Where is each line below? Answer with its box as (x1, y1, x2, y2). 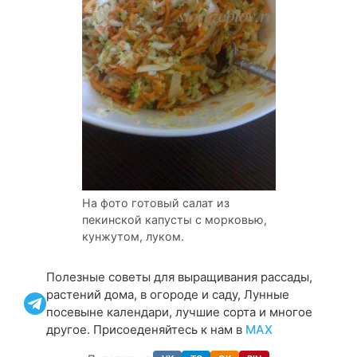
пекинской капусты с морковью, (81, 212, 267, 226)
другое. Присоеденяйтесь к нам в (46, 321, 245, 337)
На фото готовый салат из (81, 195, 229, 210)
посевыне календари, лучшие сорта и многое (46, 304, 312, 320)
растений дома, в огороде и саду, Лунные (46, 286, 289, 302)
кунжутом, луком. (81, 229, 184, 243)
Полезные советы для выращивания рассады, (46, 269, 312, 284)
